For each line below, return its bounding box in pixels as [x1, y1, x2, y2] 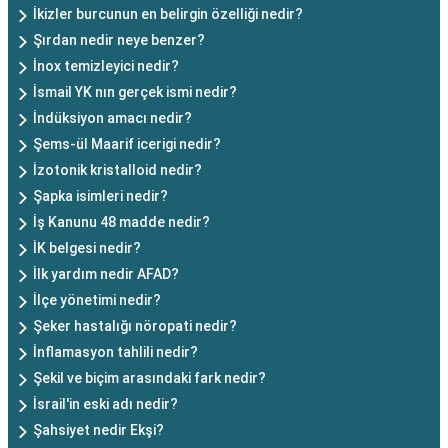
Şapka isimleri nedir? [33, 188, 168, 204]
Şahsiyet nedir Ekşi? [33, 422, 164, 438]
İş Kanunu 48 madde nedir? [33, 214, 210, 230]
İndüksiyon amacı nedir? [33, 110, 192, 126]
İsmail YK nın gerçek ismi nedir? [33, 84, 237, 100]
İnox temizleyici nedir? [33, 58, 179, 74]
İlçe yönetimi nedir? [33, 292, 161, 308]
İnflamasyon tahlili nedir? [33, 344, 198, 360]
